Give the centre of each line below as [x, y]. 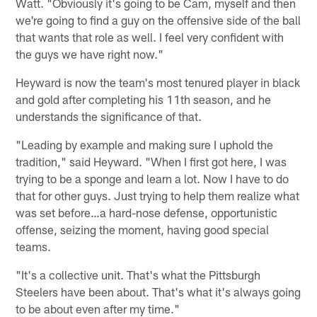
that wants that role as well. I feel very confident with [150, 37]
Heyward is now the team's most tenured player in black [158, 82]
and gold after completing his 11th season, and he [144, 99]
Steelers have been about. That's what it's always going [158, 292]
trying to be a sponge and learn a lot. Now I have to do [152, 179]
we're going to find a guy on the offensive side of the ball [158, 20]
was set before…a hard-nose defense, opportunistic [147, 213]
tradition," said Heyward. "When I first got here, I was [151, 162]
